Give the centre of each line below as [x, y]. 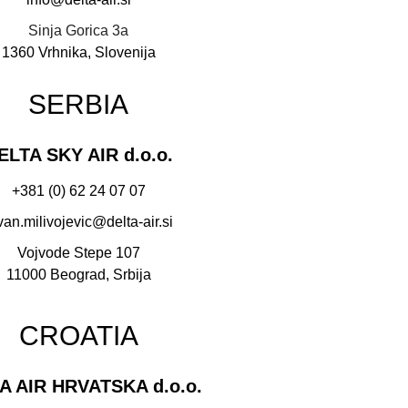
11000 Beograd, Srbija [78, 274]
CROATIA [78, 335]
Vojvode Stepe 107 [78, 252]
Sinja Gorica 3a [78, 30]
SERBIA [78, 104]
